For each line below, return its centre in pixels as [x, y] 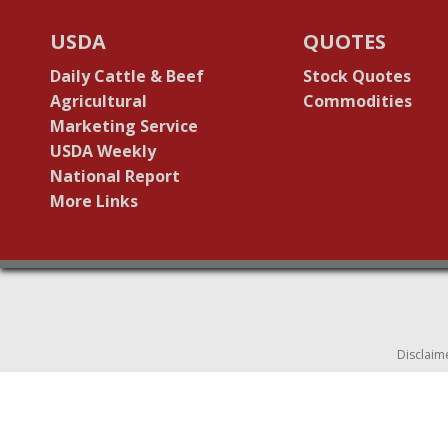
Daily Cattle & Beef [127, 76]
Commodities [357, 101]
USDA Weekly [103, 151]
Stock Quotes [356, 76]
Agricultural [98, 101]
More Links [94, 201]
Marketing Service [124, 126]
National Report [115, 176]
